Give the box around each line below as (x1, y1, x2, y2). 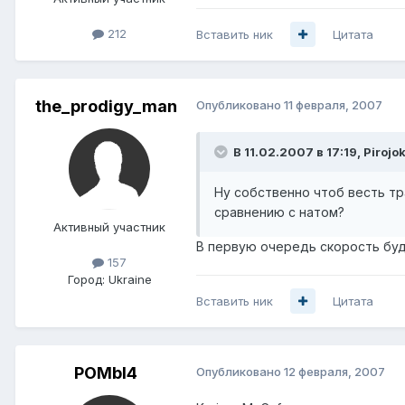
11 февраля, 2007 (284, 97, 382, 112)
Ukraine (108, 272, 152, 287)
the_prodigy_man (34, 96, 177, 116)
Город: (67, 272, 105, 287)
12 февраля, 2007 (284, 363, 385, 379)
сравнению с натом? (214, 203, 344, 220)
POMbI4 (74, 363, 137, 382)
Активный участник (53, 219, 165, 234)
